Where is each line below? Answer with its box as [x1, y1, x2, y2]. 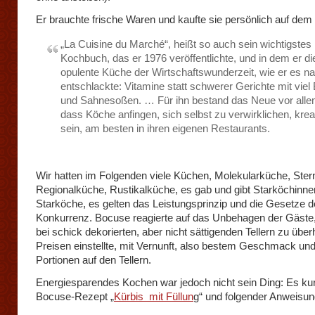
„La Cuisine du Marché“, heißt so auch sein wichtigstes [60, 38, 311, 50]
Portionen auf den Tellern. [36, 254, 151, 266]
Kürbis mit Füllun [114, 290, 193, 302]
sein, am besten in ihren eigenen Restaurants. [60, 122, 270, 134]
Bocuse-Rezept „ [36, 290, 114, 302]
